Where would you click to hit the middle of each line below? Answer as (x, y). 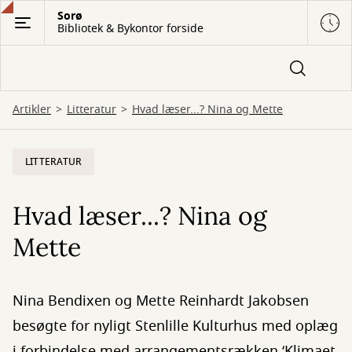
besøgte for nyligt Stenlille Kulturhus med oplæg (175, 326)
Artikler (32, 110)
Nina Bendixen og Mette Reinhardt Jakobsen (161, 301)
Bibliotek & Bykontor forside (130, 29)
